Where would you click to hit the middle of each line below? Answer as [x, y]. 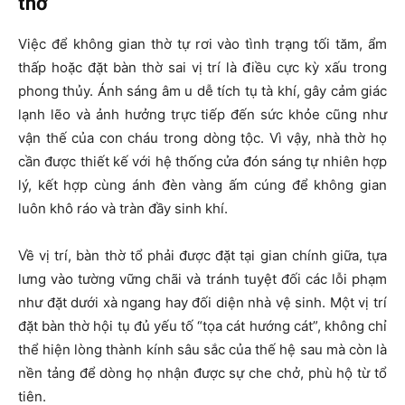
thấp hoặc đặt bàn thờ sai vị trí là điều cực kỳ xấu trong [202, 67]
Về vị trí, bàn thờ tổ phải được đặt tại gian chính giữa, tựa [202, 255]
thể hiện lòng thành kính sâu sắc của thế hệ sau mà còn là [202, 349]
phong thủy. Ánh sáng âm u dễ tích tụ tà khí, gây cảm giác [202, 90]
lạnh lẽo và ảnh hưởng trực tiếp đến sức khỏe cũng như [202, 114]
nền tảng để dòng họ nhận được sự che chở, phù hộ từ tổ [202, 372]
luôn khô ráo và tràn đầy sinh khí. [123, 208]
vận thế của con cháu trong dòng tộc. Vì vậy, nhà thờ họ [202, 137]
